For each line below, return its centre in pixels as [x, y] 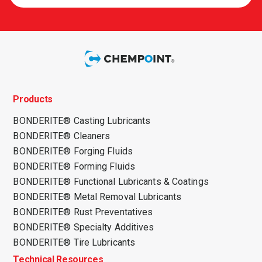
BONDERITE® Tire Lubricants [74, 243]
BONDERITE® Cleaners [62, 136]
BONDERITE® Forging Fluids [73, 151]
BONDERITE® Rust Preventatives [83, 212]
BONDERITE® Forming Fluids [74, 167]
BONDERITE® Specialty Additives [84, 227]
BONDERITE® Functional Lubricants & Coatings [111, 182]
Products [33, 99]
